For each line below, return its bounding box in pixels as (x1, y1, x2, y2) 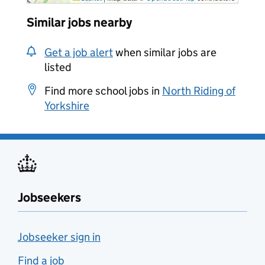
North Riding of (162, 84, 235, 98)
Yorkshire (44, 99, 89, 112)
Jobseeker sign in (18, 230, 101, 244)
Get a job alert (44, 46, 113, 59)
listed (44, 60, 72, 74)
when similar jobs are (113, 46, 216, 59)
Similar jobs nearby (27, 15, 132, 30)
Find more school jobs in (44, 84, 162, 98)
